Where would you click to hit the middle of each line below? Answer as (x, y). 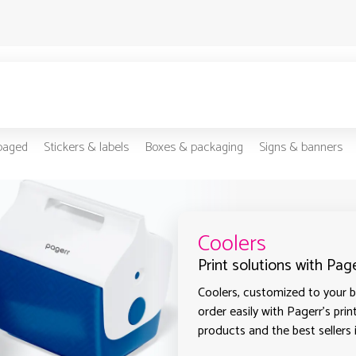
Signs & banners (300, 148)
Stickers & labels (86, 148)
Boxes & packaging (193, 148)
